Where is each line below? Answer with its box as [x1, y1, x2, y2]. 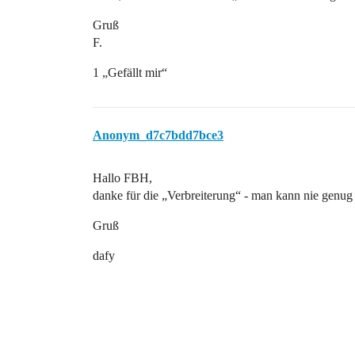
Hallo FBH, [93, 170, 152, 185]
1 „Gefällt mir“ [93, 65, 167, 79]
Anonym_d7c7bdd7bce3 [93, 128, 223, 142]
